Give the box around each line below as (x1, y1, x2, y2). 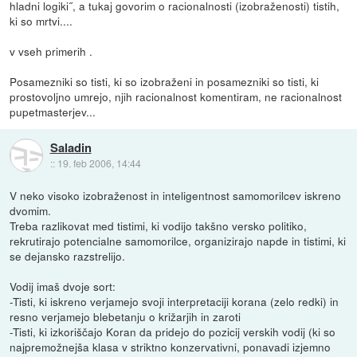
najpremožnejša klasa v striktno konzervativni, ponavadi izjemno (10, 338, 331, 355)
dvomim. (10, 202, 52, 218)
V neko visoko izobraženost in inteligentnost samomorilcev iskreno (10, 186, 342, 203)
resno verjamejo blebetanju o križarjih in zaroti (10, 308, 241, 324)
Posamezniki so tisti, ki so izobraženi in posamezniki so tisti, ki (10, 73, 320, 89)
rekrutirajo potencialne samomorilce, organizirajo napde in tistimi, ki (10, 232, 347, 249)
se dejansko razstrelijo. (10, 247, 126, 264)
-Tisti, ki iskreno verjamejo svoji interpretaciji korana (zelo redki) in (10, 292, 339, 309)
